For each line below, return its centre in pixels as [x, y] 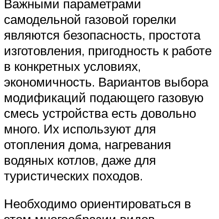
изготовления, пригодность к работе [108, 50]
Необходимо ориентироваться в [98, 204]
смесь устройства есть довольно [100, 113]
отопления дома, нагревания [88, 144]
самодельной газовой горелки [90, 19]
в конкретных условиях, [72, 66]
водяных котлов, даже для [80, 160]
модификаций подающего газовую [104, 97]
